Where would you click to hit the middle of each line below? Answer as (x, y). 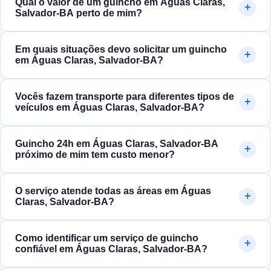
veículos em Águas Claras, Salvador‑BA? (110, 108)
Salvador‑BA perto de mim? (79, 13)
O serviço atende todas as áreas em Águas (113, 191)
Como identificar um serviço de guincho (107, 238)
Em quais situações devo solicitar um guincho (121, 50)
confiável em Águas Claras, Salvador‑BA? (111, 249)
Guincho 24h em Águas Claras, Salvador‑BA (117, 144)
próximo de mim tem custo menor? (95, 155)
